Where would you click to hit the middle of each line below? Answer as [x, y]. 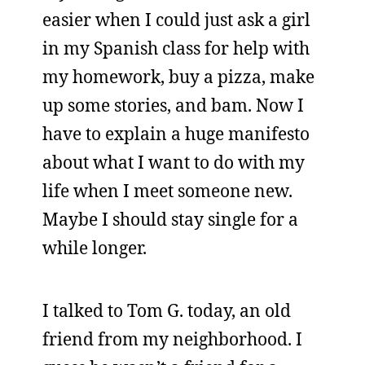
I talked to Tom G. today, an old [167, 310]
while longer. [95, 248]
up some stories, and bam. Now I [173, 105]
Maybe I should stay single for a [170, 219]
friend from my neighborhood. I [172, 339]
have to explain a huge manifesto [176, 134]
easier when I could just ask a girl [176, 20]
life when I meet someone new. [167, 191]
